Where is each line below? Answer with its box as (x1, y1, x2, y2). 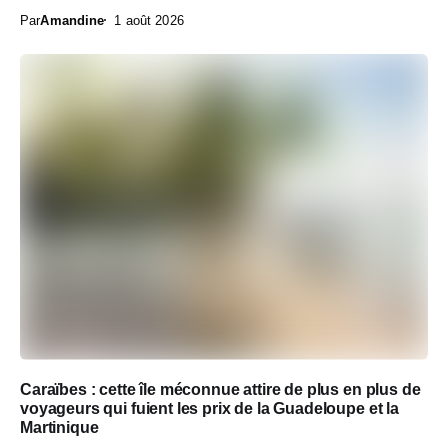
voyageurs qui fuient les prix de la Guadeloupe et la (20, 399, 399, 417)
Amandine (40, 12, 105, 28)
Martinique (20, 418, 99, 436)
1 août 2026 (114, 12, 184, 28)
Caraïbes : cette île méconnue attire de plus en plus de (20, 380, 421, 398)
